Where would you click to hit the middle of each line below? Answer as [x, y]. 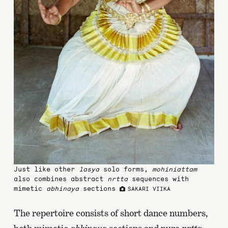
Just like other [46, 169]
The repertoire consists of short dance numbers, [110, 213]
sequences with [158, 179]
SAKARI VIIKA [149, 189]
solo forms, [125, 169]
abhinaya [62, 188]
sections [99, 188]
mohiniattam [174, 169]
